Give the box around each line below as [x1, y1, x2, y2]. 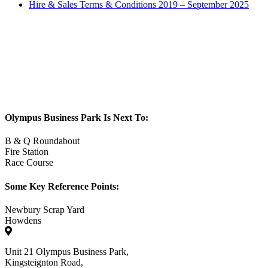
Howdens [5, 215, 41, 226]
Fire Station [5, 147, 48, 157]
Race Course [5, 157, 53, 168]
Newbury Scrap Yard [5, 205, 84, 215]
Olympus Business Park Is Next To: [5, 112, 148, 123]
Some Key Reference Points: [5, 181, 119, 191]
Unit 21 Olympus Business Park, [5, 246, 129, 257]
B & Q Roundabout [5, 136, 80, 147]
